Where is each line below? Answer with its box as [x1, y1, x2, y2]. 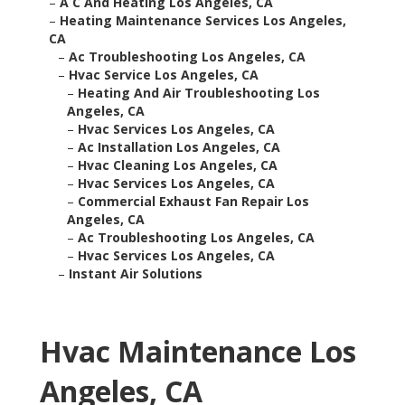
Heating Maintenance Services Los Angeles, [60, 12, 346, 30]
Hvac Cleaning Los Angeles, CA [78, 156, 278, 174]
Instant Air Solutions [69, 265, 202, 283]
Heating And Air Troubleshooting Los [78, 84, 320, 102]
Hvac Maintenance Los [40, 332, 356, 372]
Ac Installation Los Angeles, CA [78, 138, 280, 156]
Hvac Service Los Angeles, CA [69, 66, 259, 84]
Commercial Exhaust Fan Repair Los [78, 193, 309, 211]
